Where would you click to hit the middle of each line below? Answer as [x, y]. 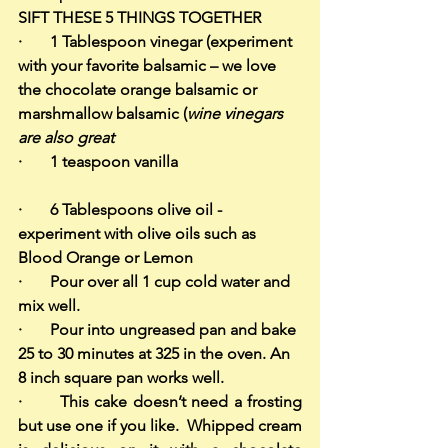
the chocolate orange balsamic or [139, 89]
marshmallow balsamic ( [102, 113]
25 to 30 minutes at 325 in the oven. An [156, 353]
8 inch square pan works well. [121, 377]
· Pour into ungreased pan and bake [159, 329]
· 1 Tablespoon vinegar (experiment [157, 41]
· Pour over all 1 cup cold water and [156, 281]
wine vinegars [237, 113]
